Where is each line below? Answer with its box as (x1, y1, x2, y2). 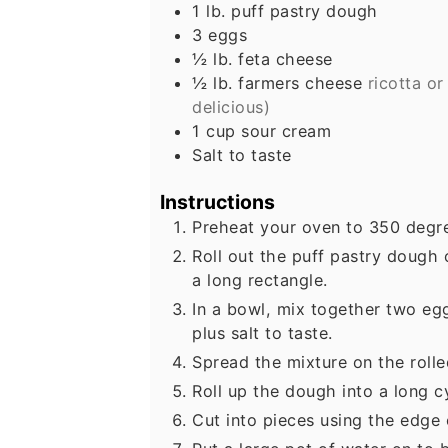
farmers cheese (238, 72, 362, 93)
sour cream (241, 120, 331, 141)
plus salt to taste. (192, 323, 333, 344)
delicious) (192, 96, 270, 117)
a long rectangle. (192, 270, 328, 291)
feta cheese (238, 48, 333, 69)
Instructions (160, 190, 275, 215)
